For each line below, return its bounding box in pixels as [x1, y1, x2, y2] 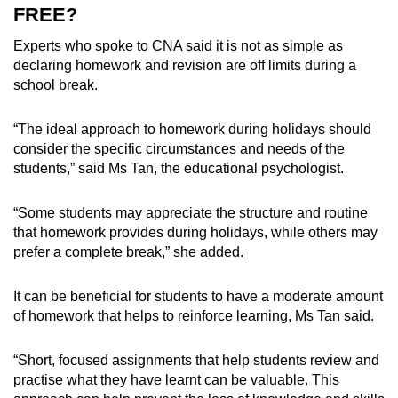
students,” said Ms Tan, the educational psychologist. [13, 161, 344, 177]
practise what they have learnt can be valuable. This [13, 372, 339, 388]
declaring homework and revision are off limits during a [13, 58, 356, 74]
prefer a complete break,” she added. [13, 244, 243, 260]
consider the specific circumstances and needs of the [13, 141, 345, 157]
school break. [13, 77, 98, 93]
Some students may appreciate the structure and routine [18, 205, 368, 221]
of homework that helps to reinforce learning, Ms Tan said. [13, 308, 374, 324]
